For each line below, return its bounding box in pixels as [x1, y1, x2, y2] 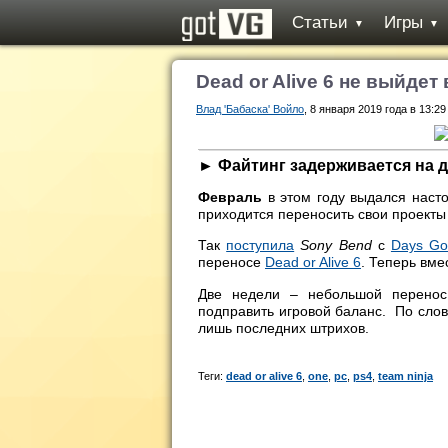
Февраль [198, 188, 262, 205]
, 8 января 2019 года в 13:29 [304, 103, 446, 115]
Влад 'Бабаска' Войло [196, 103, 304, 115]
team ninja [378, 369, 433, 382]
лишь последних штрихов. [198, 319, 369, 336]
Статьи [292, 13, 348, 32]
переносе [198, 254, 265, 271]
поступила [226, 237, 295, 254]
